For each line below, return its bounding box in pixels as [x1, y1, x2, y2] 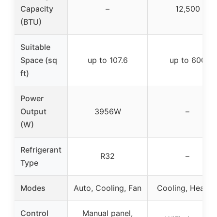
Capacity [20, 3, 53, 14]
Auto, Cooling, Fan [74, 183, 141, 193]
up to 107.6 [87, 55, 128, 65]
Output [20, 106, 46, 116]
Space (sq [20, 55, 57, 65]
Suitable [20, 42, 50, 52]
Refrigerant [20, 144, 62, 155]
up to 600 [169, 55, 206, 65]
